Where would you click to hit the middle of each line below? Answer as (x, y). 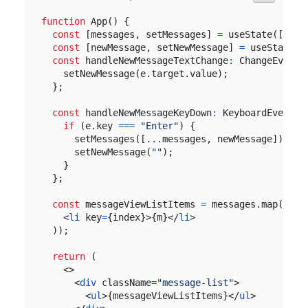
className (126, 283)
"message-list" (195, 283)
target (167, 74)
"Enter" (159, 126)
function (63, 21)
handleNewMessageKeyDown (148, 113)
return (68, 256)
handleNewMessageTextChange (156, 60)
